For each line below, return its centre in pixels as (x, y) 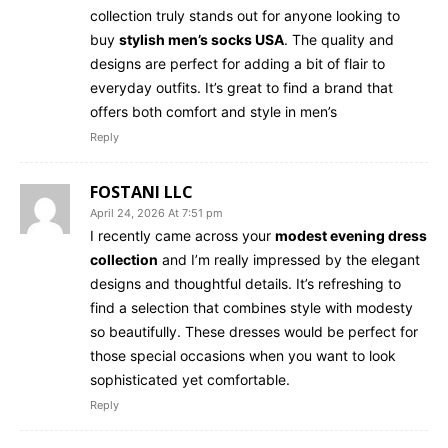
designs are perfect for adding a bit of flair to (237, 63)
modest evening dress (351, 235)
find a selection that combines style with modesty (251, 307)
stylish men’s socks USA (201, 39)
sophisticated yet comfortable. (190, 379)
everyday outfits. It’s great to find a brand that (241, 87)
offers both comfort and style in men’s (213, 111)
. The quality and (339, 39)
